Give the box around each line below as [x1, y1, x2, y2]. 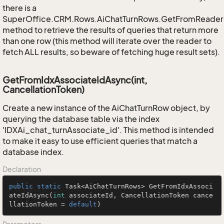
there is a [2, 3, 36, 13]
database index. [2, 147, 64, 157]
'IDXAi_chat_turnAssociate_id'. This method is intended [2, 125, 214, 135]
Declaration [2, 165, 41, 173]
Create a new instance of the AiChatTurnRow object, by [2, 103, 210, 113]
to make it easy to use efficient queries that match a [2, 136, 197, 146]
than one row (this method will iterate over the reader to [2, 36, 211, 46]
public [9, 182, 33, 190]
